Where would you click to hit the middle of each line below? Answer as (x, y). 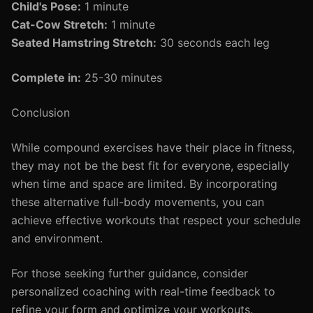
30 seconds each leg (213, 43)
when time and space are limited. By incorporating (144, 184)
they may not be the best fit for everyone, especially (150, 166)
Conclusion (41, 112)
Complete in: (46, 78)
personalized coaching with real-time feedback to (143, 291)
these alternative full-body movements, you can (138, 202)
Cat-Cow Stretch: (59, 24)
